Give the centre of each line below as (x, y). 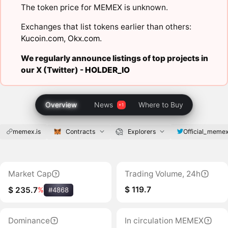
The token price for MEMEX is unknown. (94, 7)
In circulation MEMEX (164, 220)
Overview (61, 104)
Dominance (29, 220)
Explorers (141, 132)
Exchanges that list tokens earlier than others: (106, 27)
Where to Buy (161, 104)
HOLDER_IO (107, 70)
